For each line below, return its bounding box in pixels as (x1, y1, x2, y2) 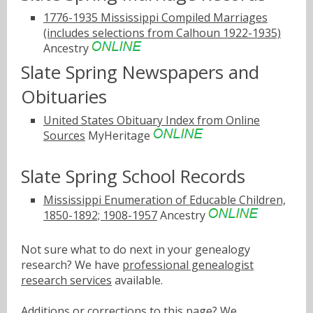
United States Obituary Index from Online (43, 112, 260, 128)
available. (112, 272, 163, 288)
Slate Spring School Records (21, 163, 245, 189)
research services (21, 272, 112, 288)
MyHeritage (85, 127, 153, 143)
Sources (43, 127, 85, 143)
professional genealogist (122, 256, 254, 272)
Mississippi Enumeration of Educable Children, (43, 191, 286, 208)
